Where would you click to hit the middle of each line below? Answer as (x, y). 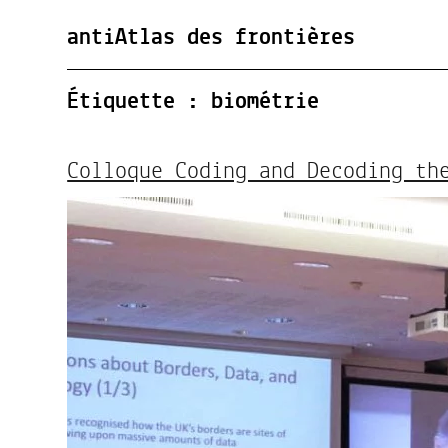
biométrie (265, 101)
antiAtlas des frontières (211, 38)
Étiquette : (139, 101)
